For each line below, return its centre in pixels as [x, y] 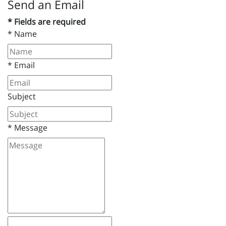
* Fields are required [47, 22]
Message [30, 128]
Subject [22, 97]
